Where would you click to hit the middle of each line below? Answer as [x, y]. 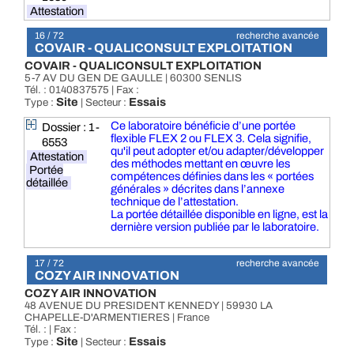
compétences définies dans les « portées [212, 176]
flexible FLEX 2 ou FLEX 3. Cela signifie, [211, 138]
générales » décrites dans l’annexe [197, 189]
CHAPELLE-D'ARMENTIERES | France [117, 317]
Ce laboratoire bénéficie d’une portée [203, 126]
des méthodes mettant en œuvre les [200, 164]
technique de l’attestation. [174, 201]
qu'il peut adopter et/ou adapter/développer [217, 151]
